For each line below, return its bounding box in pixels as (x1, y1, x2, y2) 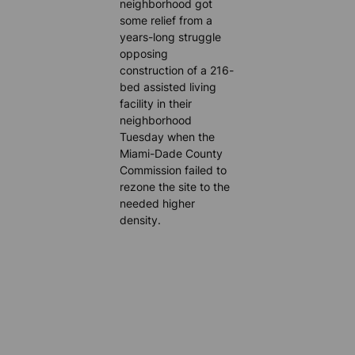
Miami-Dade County (120, 146, 223, 160)
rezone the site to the (120, 179, 231, 193)
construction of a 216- (120, 63, 235, 77)
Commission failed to (120, 162, 227, 177)
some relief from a (120, 13, 213, 27)
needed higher (120, 196, 196, 210)
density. (120, 212, 162, 227)
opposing (120, 46, 169, 60)
